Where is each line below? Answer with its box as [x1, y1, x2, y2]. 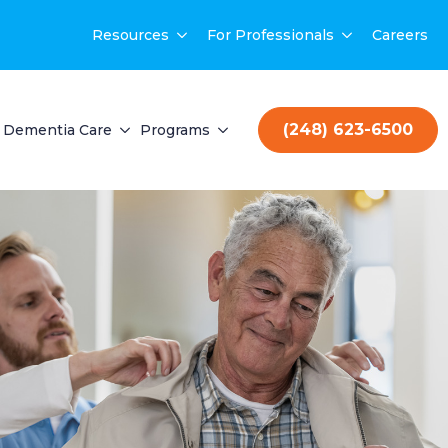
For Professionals [207, 26, 334, 44]
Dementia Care [3, 121, 112, 139]
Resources [92, 26, 169, 44]
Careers [372, 26, 428, 44]
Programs [140, 121, 210, 139]
